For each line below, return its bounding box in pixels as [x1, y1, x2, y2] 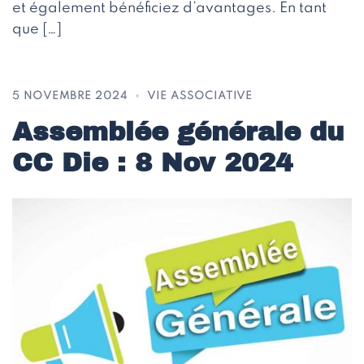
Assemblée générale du [12, 117, 344, 146]
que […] [12, 21, 62, 37]
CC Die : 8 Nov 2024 [12, 148, 292, 177]
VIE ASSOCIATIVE [147, 90, 253, 102]
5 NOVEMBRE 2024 [12, 90, 128, 102]
